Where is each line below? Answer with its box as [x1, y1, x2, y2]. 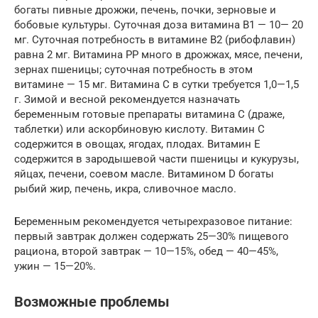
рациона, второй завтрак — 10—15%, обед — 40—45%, [14, 244, 278, 258]
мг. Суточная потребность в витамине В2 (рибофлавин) [14, 33, 295, 46]
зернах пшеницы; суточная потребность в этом [14, 62, 253, 76]
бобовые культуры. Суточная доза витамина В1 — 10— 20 [14, 18, 303, 31]
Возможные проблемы [14, 293, 170, 310]
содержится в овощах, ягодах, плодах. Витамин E [14, 137, 261, 150]
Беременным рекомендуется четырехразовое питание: [14, 214, 292, 228]
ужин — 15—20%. [14, 259, 96, 273]
